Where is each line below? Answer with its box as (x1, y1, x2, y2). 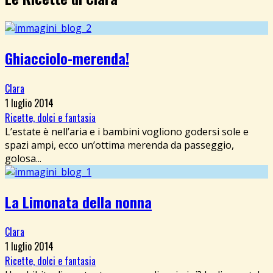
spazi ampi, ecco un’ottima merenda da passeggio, (5, 138, 234, 152)
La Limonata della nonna (5, 190, 152, 213)
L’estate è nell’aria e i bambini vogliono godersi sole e (5, 124, 249, 138)
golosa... (5, 151, 41, 165)
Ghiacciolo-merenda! (5, 46, 129, 69)
